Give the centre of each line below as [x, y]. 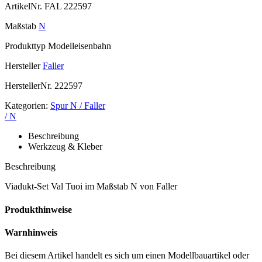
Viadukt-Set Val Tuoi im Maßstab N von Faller [91, 187]
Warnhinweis [31, 232]
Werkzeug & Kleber [65, 147]
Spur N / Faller [78, 106]
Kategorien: [26, 106]
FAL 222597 [67, 6]
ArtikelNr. [23, 6]
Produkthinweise [38, 209]
